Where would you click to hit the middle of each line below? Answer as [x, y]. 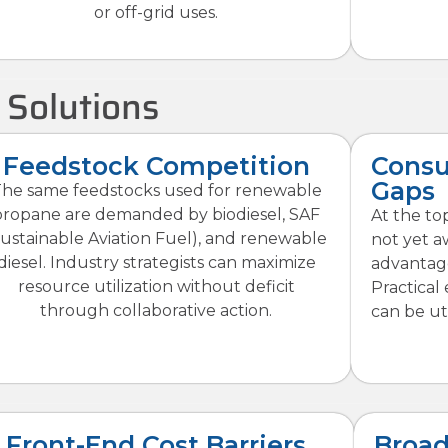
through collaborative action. [156, 311]
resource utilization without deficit [156, 287]
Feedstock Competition [156, 166]
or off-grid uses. [156, 12]
